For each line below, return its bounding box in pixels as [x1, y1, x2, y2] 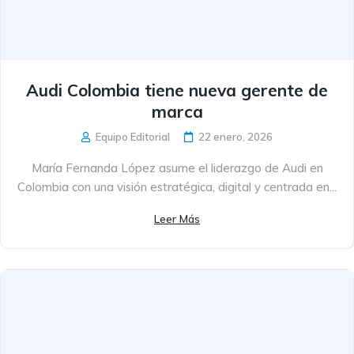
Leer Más [154, 211, 200, 226]
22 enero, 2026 [198, 130, 273, 143]
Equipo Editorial [93, 130, 170, 143]
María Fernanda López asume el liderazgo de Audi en [31, 160, 323, 175]
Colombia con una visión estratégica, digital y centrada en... [17, 179, 337, 194]
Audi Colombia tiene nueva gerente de [26, 79, 328, 100]
